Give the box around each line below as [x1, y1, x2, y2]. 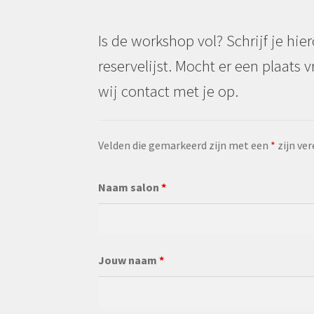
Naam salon [98, 179, 162, 194]
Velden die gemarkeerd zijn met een [98, 137, 271, 152]
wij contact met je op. [98, 81, 239, 102]
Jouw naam [98, 253, 160, 268]
